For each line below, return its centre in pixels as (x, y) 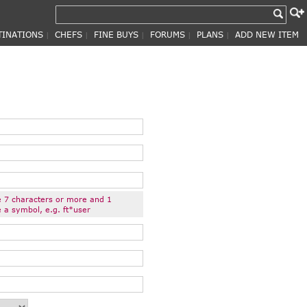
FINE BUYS (116, 34)
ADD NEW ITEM (267, 34)
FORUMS (168, 34)
